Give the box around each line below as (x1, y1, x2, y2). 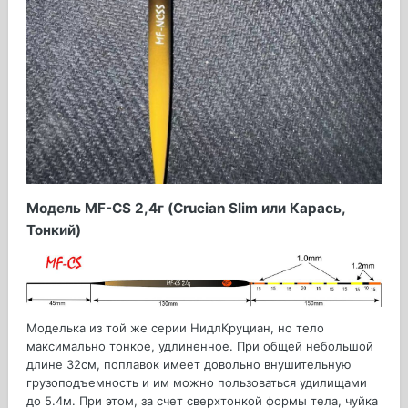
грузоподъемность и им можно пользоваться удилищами (26, 375, 367, 391)
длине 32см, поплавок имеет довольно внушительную (26, 357, 352, 372)
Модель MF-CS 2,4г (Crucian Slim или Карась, (26, 199, 345, 218)
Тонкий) (26, 221, 81, 240)
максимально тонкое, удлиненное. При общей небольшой (26, 339, 373, 354)
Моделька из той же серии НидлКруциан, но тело (26, 321, 324, 336)
